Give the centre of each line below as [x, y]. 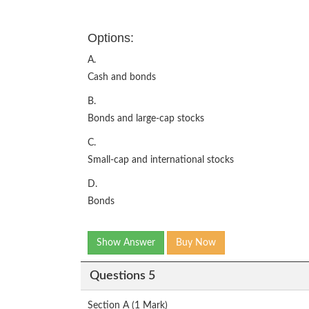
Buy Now [196, 243]
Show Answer [126, 243]
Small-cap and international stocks [161, 160]
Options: [111, 38]
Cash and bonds [122, 77]
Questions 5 [122, 276]
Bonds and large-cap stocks [146, 119]
